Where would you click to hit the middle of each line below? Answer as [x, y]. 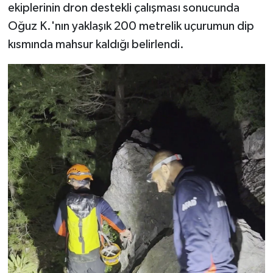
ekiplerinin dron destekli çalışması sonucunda [123, 8]
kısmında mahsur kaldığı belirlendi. [96, 44]
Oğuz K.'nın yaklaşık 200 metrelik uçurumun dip [131, 26]
